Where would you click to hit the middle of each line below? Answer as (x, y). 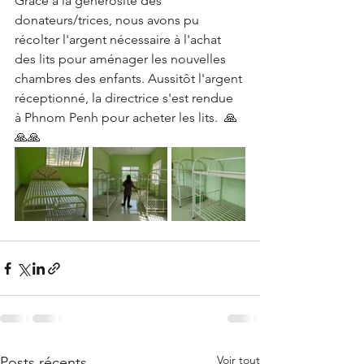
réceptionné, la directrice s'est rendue (126, 98)
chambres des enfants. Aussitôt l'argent (130, 78)
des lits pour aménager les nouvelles (122, 59)
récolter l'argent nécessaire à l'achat (119, 39)
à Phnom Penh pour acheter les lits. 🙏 (126, 117)
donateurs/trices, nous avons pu (108, 20)
